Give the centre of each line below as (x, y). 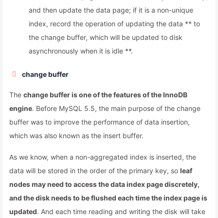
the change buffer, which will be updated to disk (106, 37)
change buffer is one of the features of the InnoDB (105, 95)
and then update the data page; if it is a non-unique (111, 10)
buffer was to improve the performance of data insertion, (100, 122)
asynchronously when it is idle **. (81, 51)
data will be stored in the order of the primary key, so (95, 171)
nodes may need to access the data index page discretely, (104, 184)
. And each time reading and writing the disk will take (121, 211)
